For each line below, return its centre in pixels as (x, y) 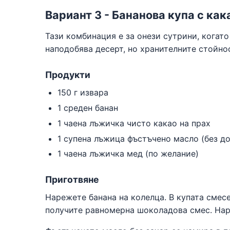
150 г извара (83, 93)
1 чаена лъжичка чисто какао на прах (134, 123)
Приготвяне (72, 180)
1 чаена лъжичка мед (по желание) (128, 154)
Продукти (68, 75)
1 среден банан (88, 108)
